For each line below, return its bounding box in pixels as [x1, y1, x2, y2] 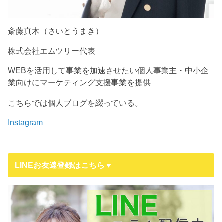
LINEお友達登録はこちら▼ [14, 161, 112, 170]
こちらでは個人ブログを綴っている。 [8, 98, 143, 107]
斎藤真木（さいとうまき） [8, 26, 104, 35]
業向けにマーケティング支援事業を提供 [8, 78, 151, 87]
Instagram [8, 118, 43, 127]
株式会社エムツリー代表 [8, 46, 96, 55]
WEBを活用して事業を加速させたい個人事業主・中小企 [8, 66, 209, 75]
